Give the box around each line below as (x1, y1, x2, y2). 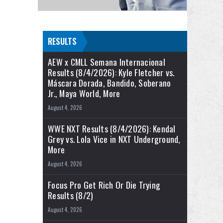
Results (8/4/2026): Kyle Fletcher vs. (48, 66, 175, 79)
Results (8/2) (48, 189, 94, 202)
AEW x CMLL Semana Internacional (48, 55, 165, 69)
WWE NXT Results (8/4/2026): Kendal (48, 122, 176, 135)
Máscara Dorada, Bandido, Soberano (48, 76, 171, 90)
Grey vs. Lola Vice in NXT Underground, (48, 132, 181, 146)
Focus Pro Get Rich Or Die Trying (48, 178, 160, 192)
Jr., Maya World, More (48, 87, 120, 100)
